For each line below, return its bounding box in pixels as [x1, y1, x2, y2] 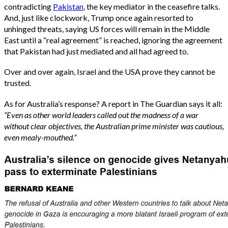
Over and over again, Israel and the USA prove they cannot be [4, 67, 215, 77]
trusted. [4, 78, 31, 88]
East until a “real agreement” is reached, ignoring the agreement [4, 35, 222, 45]
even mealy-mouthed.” [4, 132, 76, 142]
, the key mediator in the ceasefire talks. [83, 1, 220, 11]
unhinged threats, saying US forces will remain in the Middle [4, 23, 210, 34]
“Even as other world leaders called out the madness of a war [4, 110, 198, 120]
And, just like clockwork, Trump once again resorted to [4, 12, 193, 22]
